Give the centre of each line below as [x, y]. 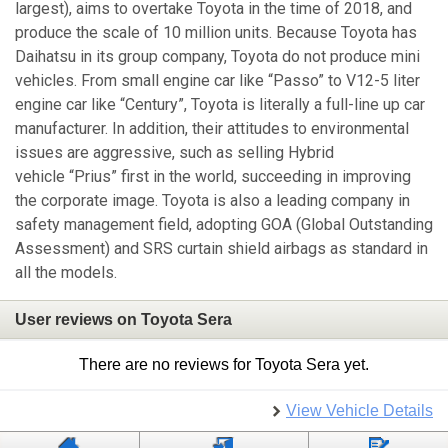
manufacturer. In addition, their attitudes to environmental [212, 129]
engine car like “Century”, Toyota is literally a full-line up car [220, 105]
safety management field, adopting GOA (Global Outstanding [224, 225]
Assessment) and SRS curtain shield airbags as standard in [221, 249]
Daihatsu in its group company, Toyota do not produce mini [217, 57]
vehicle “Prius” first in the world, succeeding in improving [213, 177]
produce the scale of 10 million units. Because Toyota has [216, 33]
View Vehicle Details [359, 411]
